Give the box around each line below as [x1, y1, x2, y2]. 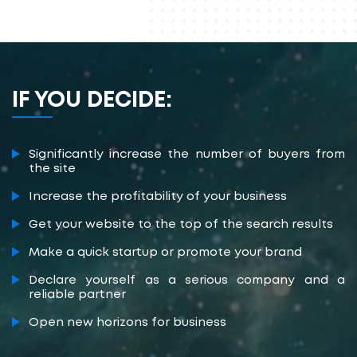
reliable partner [29, 288, 126, 300]
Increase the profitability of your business [29, 190, 287, 202]
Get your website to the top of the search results [29, 218, 333, 230]
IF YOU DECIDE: [12, 90, 172, 111]
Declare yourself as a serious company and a [29, 274, 345, 286]
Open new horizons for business [29, 316, 226, 328]
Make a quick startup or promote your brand [29, 246, 302, 258]
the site [29, 163, 76, 175]
